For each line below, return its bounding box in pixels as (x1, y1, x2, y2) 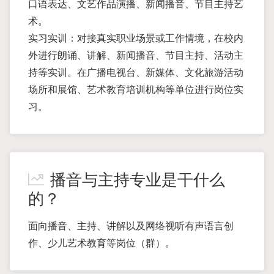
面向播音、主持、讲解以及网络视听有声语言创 (28, 221, 234, 231)
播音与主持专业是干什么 (50, 171, 225, 189)
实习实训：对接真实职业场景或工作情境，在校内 (28, 33, 243, 43)
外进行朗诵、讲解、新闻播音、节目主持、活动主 (28, 50, 243, 61)
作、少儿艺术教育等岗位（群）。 (28, 238, 175, 248)
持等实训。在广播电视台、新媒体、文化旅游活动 (28, 67, 243, 78)
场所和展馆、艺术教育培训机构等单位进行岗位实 (28, 84, 243, 95)
